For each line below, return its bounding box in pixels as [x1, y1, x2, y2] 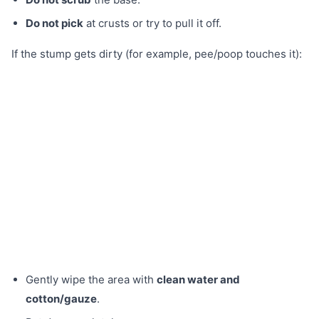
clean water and [157, 272, 240, 286]
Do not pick [26, 16, 83, 30]
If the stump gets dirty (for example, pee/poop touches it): [11, 46, 302, 61]
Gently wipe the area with [26, 272, 157, 286]
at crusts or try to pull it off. [83, 16, 221, 30]
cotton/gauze [26, 291, 97, 305]
